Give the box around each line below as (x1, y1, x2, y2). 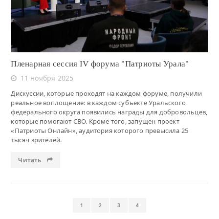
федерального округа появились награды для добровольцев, (11, 107, 208, 116)
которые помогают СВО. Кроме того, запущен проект (11, 116, 179, 126)
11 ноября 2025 (20, 73, 74, 83)
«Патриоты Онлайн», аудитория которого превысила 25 (11, 126, 189, 135)
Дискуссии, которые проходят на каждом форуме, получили (11, 88, 202, 98)
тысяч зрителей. (11, 135, 62, 144)
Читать (18, 155, 43, 164)
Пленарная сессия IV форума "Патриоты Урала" (11, 59, 189, 68)
